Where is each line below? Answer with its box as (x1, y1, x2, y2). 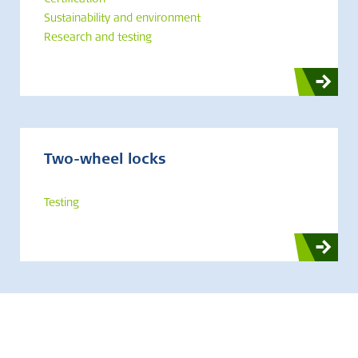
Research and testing (44, 33, 152, 44)
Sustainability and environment (44, 14, 201, 25)
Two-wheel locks (44, 153, 166, 168)
